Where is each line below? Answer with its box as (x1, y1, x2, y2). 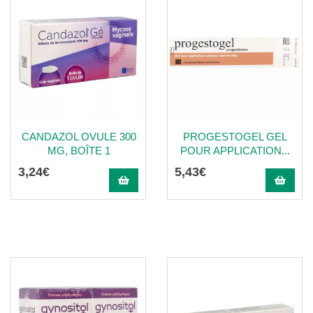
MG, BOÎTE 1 (47, 145, 110, 156)
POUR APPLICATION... (180, 145, 290, 156)
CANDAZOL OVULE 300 (21, 131, 136, 143)
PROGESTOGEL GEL (183, 131, 287, 143)
